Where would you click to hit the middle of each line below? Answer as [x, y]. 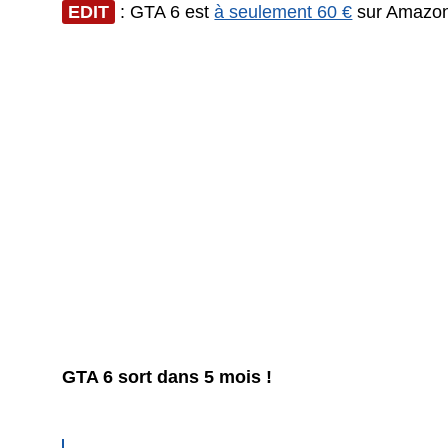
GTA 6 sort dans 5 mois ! [167, 377]
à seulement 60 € [283, 12]
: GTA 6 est [165, 12]
